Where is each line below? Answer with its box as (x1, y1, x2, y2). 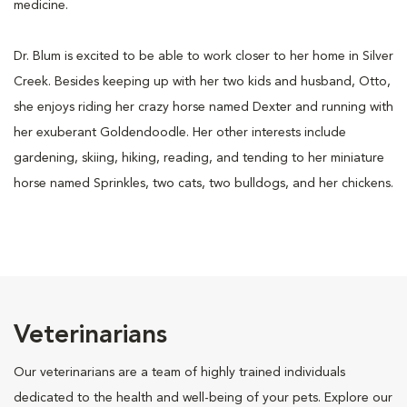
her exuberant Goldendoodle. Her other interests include (14, 125, 346, 139)
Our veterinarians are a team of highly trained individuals (14, 365, 345, 379)
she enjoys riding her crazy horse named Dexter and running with (14, 100, 393, 114)
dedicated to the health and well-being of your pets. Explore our (14, 391, 392, 404)
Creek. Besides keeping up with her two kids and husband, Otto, (14, 74, 391, 88)
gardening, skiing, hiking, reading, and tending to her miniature (14, 151, 384, 164)
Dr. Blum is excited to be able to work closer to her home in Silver (14, 49, 393, 63)
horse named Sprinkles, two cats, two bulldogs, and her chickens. (14, 176, 393, 190)
